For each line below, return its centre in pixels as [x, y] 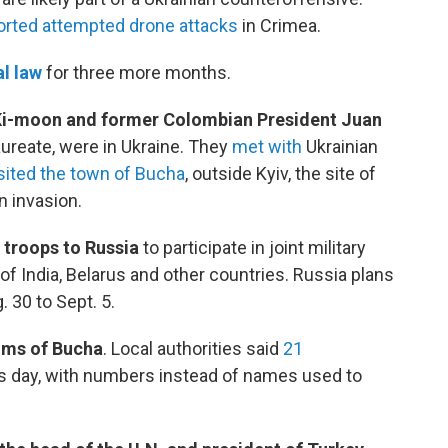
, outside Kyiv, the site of [280, 174]
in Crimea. [279, 26]
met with [267, 147]
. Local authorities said [193, 349]
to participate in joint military [254, 248]
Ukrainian [340, 147]
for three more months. [136, 73]
